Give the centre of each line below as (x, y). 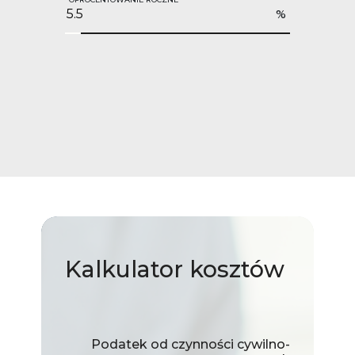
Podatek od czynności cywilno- (191, 344)
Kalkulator (124, 269)
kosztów (234, 269)
